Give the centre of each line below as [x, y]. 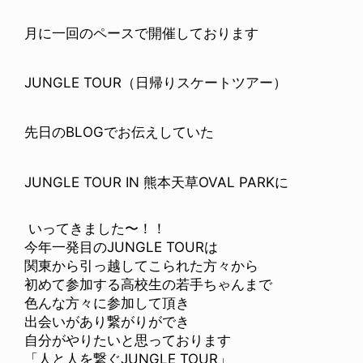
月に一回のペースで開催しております [141, 33]
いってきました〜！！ [95, 229]
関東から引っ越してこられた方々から [141, 266]
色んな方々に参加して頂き [107, 303]
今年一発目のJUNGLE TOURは [121, 248]
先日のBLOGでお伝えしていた [119, 132]
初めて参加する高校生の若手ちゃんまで [148, 285]
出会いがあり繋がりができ [107, 322]
